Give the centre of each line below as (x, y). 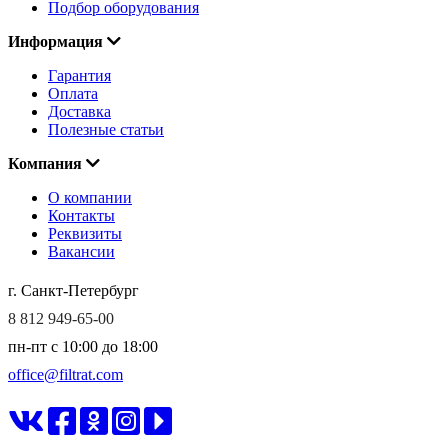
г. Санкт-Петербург (73, 291)
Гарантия (79, 76)
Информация (55, 42)
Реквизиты (85, 234)
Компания (45, 164)
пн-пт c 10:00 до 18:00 (83, 347)
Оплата (73, 94)
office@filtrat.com (65, 375)
